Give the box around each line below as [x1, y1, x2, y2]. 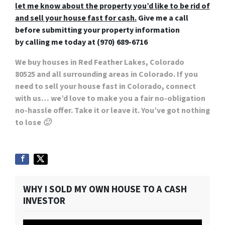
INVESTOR [23, 193, 65, 208]
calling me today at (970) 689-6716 [25, 36, 148, 48]
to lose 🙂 [15, 117, 51, 128]
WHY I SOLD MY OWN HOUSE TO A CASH [23, 182, 187, 196]
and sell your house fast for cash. [15, 12, 137, 24]
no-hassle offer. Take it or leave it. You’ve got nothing [15, 104, 210, 116]
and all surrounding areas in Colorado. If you [35, 68, 198, 80]
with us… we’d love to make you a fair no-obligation [15, 92, 205, 104]
